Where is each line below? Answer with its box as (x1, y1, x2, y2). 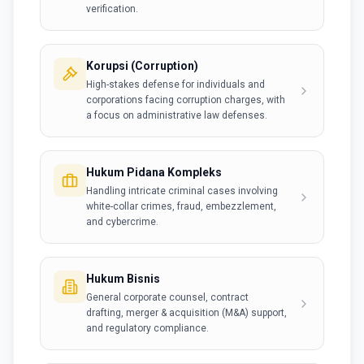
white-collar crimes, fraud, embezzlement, (86, 201, 276, 212)
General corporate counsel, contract (86, 292, 249, 303)
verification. (86, 3, 138, 15)
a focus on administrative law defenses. (86, 110, 267, 121)
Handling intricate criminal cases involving (86, 185, 278, 197)
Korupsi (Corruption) (86, 59, 198, 72)
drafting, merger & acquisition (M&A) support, (86, 307, 287, 318)
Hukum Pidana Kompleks (86, 166, 222, 179)
